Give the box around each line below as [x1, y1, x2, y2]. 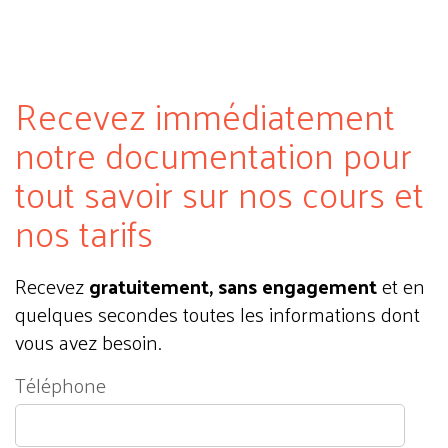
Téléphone [15, 367, 106, 404]
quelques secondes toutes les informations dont [15, 296, 420, 333]
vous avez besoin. [15, 324, 161, 361]
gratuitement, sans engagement [89, 268, 377, 305]
